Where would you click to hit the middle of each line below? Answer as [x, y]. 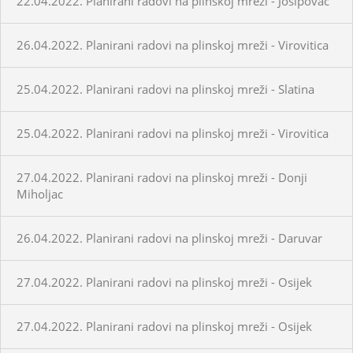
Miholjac [40, 193]
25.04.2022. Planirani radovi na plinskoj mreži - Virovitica [173, 133]
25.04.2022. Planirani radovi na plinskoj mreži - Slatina [165, 89]
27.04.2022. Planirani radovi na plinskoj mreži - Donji [162, 177]
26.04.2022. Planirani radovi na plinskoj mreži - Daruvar [169, 238]
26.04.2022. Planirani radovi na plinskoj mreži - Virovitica [173, 45]
